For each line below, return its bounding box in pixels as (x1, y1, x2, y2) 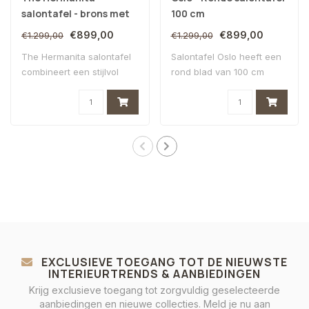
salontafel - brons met (21, 6, 130, 20)
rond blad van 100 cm (170, 66, 264, 77)
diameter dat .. (170, 81, 232, 92)
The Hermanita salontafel (21, 50, 131, 62)
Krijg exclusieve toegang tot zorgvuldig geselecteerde (29, 283, 280, 296)
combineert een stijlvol (21, 66, 119, 77)
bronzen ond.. (21, 81, 81, 92)
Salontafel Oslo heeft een (170, 50, 281, 62)
